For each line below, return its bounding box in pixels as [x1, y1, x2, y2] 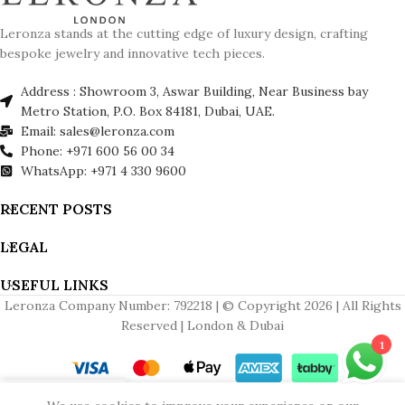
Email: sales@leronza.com [20, 123, 174, 140]
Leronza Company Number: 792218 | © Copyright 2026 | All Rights [4, 297, 401, 315]
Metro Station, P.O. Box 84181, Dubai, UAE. [20, 103, 275, 120]
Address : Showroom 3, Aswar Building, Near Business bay [20, 83, 368, 100]
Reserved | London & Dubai [121, 317, 284, 334]
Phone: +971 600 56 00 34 [20, 143, 174, 160]
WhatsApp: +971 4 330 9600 [20, 163, 186, 180]
